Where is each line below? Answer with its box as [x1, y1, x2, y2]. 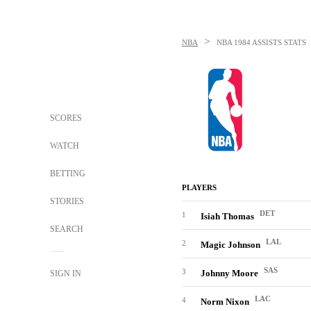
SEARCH [50, 224, 85, 234]
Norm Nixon [201, 296, 251, 308]
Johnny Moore [201, 268, 260, 279]
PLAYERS [182, 183, 217, 192]
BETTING [50, 169, 85, 178]
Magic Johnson [201, 239, 262, 251]
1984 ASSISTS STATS [234, 38, 306, 47]
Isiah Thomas [201, 211, 256, 222]
